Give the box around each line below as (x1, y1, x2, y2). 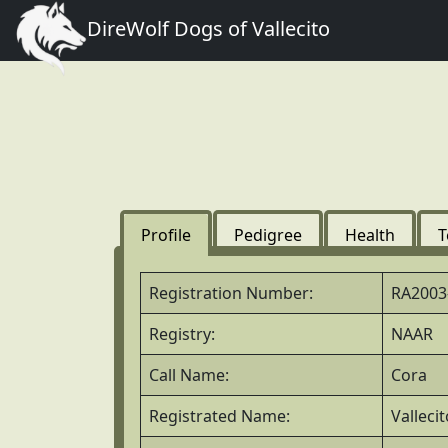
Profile (141, 224, 191, 246)
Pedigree (234, 224, 302, 246)
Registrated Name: (149, 405, 290, 427)
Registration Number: (149, 282, 313, 304)
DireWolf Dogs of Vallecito (87, 14, 331, 42)
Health (345, 224, 395, 246)
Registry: (149, 323, 215, 345)
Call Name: (149, 364, 229, 386)
